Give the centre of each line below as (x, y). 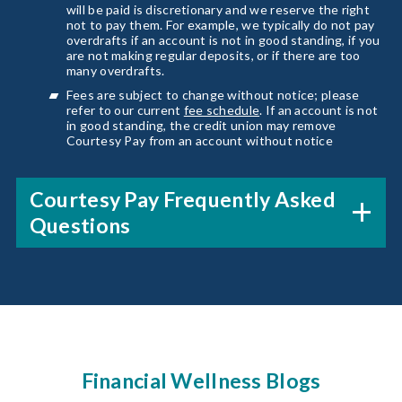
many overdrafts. (115, 71)
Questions (80, 225)
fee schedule (222, 109)
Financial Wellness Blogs (201, 380)
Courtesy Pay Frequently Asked (183, 199)
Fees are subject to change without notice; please (213, 94)
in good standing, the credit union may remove (201, 125)
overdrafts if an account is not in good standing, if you (223, 40)
